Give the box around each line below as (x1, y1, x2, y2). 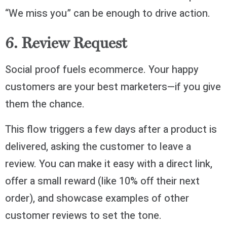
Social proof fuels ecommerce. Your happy (5, 62, 199, 77)
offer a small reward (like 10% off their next (5, 173, 200, 188)
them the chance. (5, 96, 85, 111)
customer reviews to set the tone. (5, 208, 162, 223)
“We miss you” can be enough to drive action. (5, 6, 210, 21)
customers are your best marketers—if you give (5, 79, 221, 94)
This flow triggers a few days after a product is (5, 122, 217, 137)
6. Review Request (5, 36, 127, 52)
